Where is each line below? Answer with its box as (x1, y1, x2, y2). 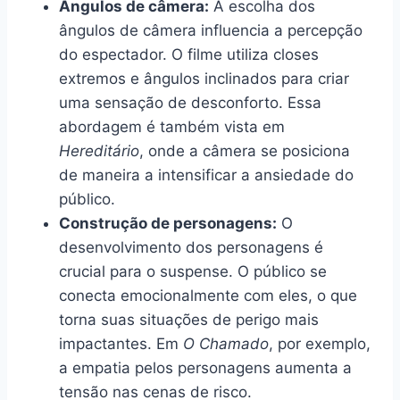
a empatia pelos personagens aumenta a (59, 358, 352, 377)
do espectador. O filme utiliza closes (59, 45, 319, 63)
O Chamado (183, 334, 269, 353)
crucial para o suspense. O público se (59, 262, 327, 280)
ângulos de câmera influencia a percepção (59, 21, 362, 39)
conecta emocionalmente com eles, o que (59, 286, 357, 304)
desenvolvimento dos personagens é (59, 237, 323, 256)
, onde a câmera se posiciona (139, 141, 350, 160)
